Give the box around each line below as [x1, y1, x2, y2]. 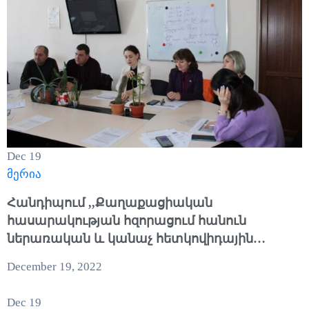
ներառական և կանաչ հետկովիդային [7, 231, 253, 246]
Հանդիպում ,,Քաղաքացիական [7, 195, 212, 210]
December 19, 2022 [7, 259, 102, 273]
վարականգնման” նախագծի [7, 249, 196, 263]
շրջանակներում [7, 267, 111, 281]
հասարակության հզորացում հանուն [7, 213, 246, 228]
